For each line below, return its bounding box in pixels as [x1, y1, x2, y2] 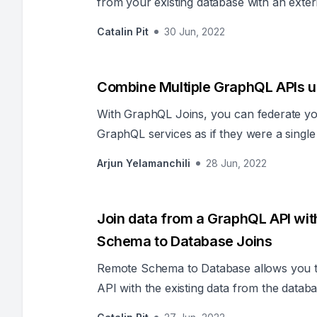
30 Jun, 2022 [164, 25, 225, 38]
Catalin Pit [97, 25, 149, 38]
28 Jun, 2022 [206, 157, 267, 169]
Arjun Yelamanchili [97, 157, 190, 169]
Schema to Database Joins [97, 233, 272, 250]
